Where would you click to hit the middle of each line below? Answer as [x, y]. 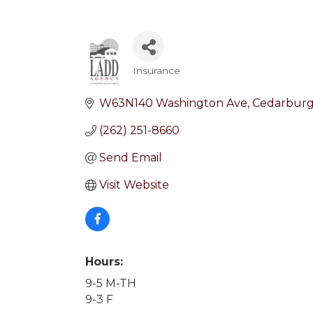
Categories [176, 82]
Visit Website [134, 185]
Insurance [157, 71]
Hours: [104, 262]
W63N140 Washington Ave [173, 103]
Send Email [131, 158]
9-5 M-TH [111, 283]
